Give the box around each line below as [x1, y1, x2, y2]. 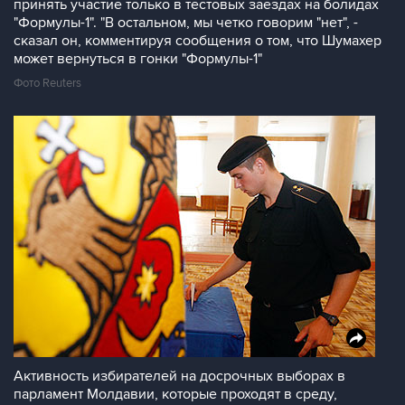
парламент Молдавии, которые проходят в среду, [14, 385, 337, 403]
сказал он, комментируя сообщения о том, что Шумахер [14, 32, 381, 50]
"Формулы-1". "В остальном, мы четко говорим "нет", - [14, 14, 358, 32]
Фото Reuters [14, 76, 81, 90]
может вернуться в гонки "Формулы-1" [14, 50, 262, 68]
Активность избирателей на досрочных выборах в [14, 367, 345, 385]
